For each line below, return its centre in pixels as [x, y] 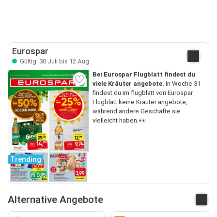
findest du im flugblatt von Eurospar [142, 93]
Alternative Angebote [55, 199]
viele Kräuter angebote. [128, 83]
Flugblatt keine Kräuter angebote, [140, 102]
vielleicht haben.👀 [119, 120]
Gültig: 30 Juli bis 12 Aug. [54, 61]
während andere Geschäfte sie [136, 111]
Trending [26, 160]
